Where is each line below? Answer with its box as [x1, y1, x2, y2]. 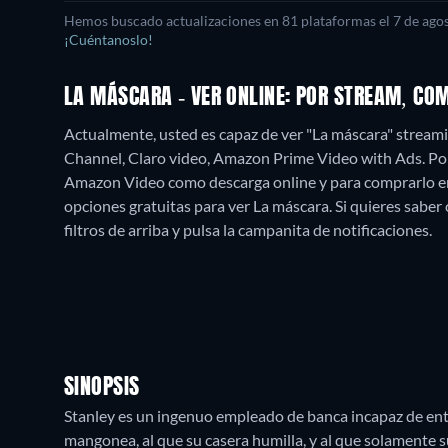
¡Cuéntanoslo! [64, 32, 153, 48]
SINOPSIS [64, 377, 140, 399]
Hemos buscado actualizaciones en [64, 13, 282, 29]
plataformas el [298, 13, 393, 29]
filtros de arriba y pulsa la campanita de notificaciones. [64, 220, 432, 239]
